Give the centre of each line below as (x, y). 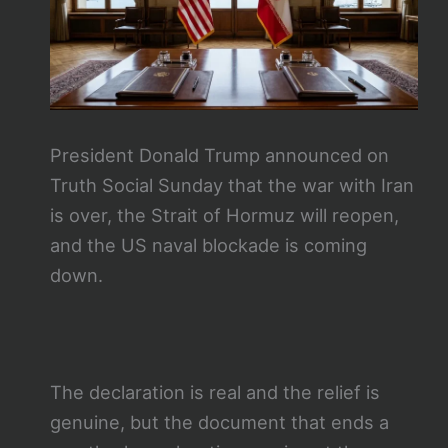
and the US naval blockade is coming (208, 244)
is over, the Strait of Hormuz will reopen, (224, 214)
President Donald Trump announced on (219, 154)
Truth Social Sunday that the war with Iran (231, 184)
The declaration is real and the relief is (214, 392)
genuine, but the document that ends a (219, 422)
